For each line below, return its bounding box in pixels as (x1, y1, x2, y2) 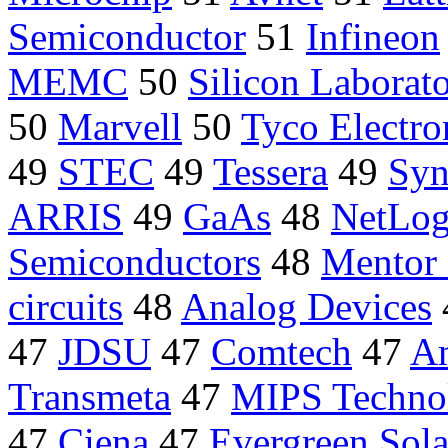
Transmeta (8, 375, 171, 419)
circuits (8, 285, 123, 329)
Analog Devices (181, 285, 432, 329)
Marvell (58, 105, 182, 149)
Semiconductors (8, 240, 261, 284)
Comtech (211, 330, 352, 374)
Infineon (306, 15, 440, 59)
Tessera (213, 150, 328, 194)
